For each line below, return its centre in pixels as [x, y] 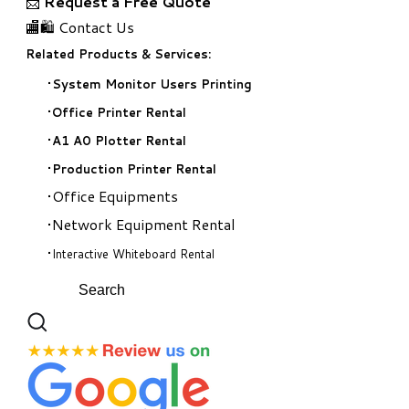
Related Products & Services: [118, 53]
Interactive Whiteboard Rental [133, 253]
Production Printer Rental [134, 168]
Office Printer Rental [119, 112]
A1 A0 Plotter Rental [119, 140]
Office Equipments [115, 195]
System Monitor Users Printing [152, 84]
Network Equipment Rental [144, 224]
